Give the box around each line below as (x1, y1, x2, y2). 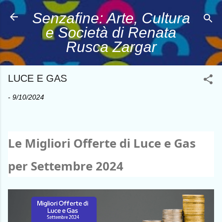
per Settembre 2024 (8, 158, 123, 174)
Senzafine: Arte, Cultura (32, 10, 190, 26)
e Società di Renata (46, 24, 176, 41)
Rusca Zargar (65, 39, 157, 55)
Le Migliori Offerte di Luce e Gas (8, 135, 196, 151)
